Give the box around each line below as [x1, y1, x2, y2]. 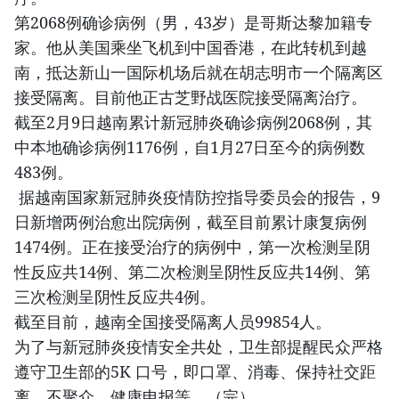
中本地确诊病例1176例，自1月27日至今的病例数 [14, 136, 365, 158]
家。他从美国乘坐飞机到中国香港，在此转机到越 [14, 37, 367, 58]
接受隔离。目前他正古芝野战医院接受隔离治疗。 [14, 86, 367, 108]
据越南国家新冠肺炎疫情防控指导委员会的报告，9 [14, 186, 380, 208]
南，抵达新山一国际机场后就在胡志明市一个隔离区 [14, 61, 383, 83]
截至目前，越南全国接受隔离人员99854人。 [14, 311, 331, 332]
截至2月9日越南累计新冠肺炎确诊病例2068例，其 [14, 111, 372, 133]
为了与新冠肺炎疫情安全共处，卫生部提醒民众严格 [14, 336, 383, 357]
